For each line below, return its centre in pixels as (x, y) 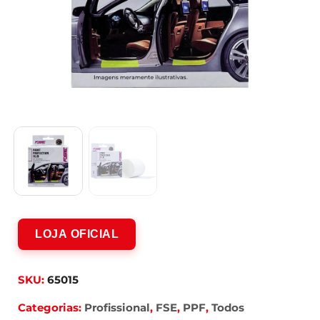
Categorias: (51, 307)
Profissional (117, 307)
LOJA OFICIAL (77, 234)
